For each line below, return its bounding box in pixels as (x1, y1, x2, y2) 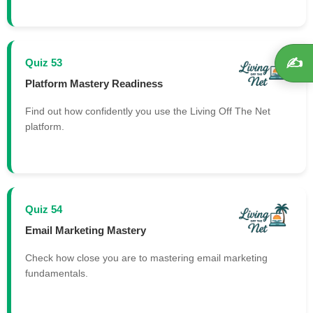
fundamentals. (25, 268, 88, 279)
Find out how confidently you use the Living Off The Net (25, 105, 270, 117)
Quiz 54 (25, 204, 62, 215)
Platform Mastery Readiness (25, 77, 163, 89)
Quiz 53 (25, 57, 62, 68)
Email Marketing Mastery (25, 224, 146, 236)
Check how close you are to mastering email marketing (25, 252, 268, 264)
